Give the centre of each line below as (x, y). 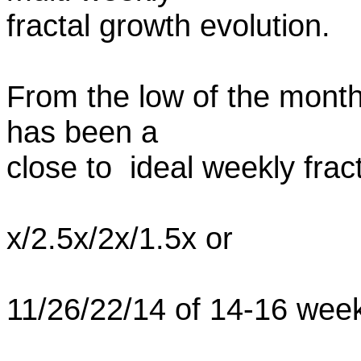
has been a (82, 132)
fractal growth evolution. (168, 25)
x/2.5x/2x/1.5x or (120, 238)
